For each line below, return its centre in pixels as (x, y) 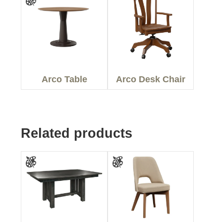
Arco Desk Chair (150, 80)
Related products (77, 134)
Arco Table (64, 80)
